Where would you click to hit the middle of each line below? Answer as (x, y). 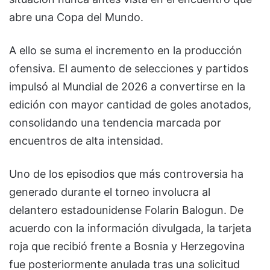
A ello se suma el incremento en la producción (126, 50)
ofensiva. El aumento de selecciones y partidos (129, 68)
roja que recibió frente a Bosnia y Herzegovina (127, 246)
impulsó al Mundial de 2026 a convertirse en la (127, 86)
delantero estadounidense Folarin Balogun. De (126, 210)
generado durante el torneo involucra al (110, 192)
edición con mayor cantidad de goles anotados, (130, 104)
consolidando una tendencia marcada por (115, 122)
